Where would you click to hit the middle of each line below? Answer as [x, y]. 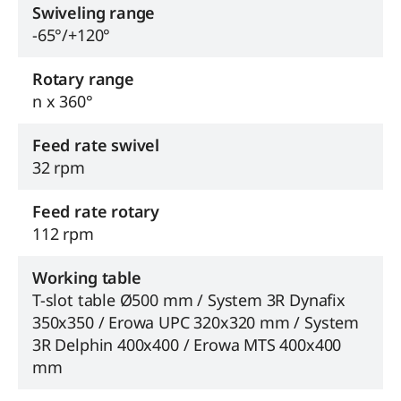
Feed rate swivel [96, 145]
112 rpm [63, 233]
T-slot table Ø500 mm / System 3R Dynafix [189, 299]
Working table [87, 277]
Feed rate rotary [96, 211]
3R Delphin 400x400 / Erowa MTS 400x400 [187, 344]
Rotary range [83, 78]
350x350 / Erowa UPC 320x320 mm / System [196, 322]
